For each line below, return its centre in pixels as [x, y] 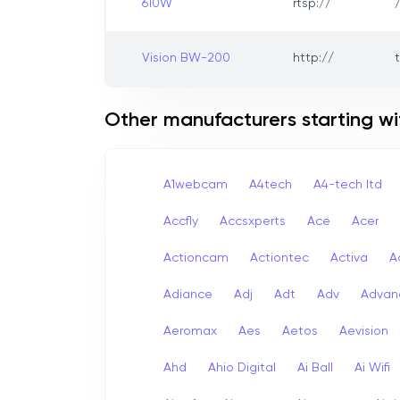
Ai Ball [315, 367]
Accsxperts [253, 221]
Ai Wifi [372, 367]
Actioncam [196, 258]
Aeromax [190, 331]
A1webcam [196, 184]
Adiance [188, 294]
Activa [349, 258]
